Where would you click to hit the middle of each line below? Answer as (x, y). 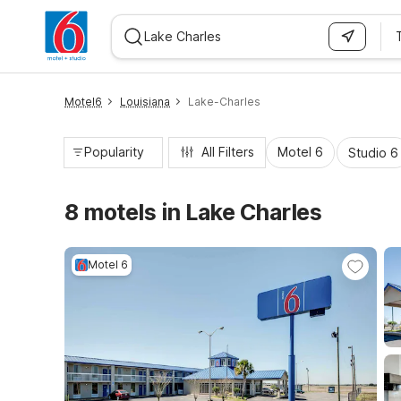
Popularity (114, 152)
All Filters (228, 152)
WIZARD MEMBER (80, 82)
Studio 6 (373, 152)
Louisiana (145, 102)
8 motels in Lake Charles (193, 212)
